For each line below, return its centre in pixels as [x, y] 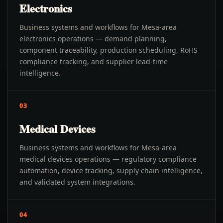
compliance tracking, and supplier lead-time [94, 61]
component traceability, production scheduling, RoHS [109, 50]
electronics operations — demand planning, [93, 39]
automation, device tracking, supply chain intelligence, [111, 170]
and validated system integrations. [77, 182]
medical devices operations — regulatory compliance [108, 159]
